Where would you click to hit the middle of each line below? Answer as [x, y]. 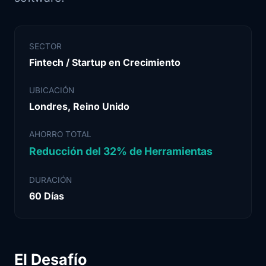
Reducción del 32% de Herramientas [121, 151]
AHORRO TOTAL [60, 134]
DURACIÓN [50, 180]
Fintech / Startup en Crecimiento [105, 62]
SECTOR [45, 46]
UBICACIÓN [52, 90]
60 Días [47, 196]
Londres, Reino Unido [79, 106]
